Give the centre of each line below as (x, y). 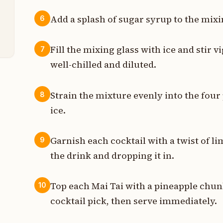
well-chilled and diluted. (104, 65)
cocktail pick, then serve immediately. (134, 201)
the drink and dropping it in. (112, 155)
